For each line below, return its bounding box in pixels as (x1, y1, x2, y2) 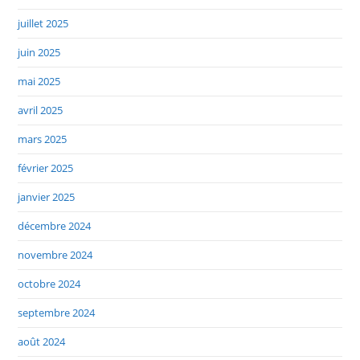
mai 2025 (18, 73, 61, 88)
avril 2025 (18, 102, 63, 117)
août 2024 (18, 333, 66, 349)
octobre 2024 (18, 276, 81, 291)
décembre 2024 (18, 218, 92, 233)
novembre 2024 (18, 247, 93, 262)
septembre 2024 (18, 305, 96, 320)
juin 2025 (18, 44, 61, 59)
